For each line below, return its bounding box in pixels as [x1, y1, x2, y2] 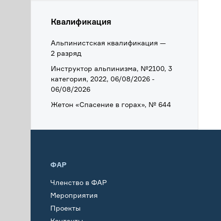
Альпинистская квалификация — [51, 38, 166, 47]
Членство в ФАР [50, 178, 107, 186]
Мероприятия [50, 190, 98, 199]
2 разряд [51, 49, 81, 57]
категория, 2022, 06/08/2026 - [51, 74, 154, 83]
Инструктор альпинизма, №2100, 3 [51, 64, 172, 73]
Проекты [50, 203, 80, 212]
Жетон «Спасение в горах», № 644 [51, 100, 171, 109]
